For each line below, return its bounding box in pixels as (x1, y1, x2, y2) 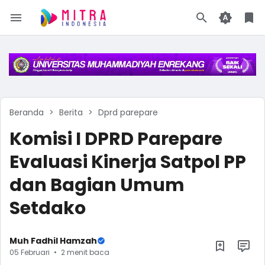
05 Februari (9, 247, 50, 257)
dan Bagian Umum (9, 173, 185, 198)
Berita (59, 106, 83, 119)
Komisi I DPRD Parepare (9, 127, 222, 152)
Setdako (9, 196, 86, 221)
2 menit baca (61, 247, 109, 257)
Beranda (9, 106, 44, 119)
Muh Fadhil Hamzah (9, 234, 97, 247)
